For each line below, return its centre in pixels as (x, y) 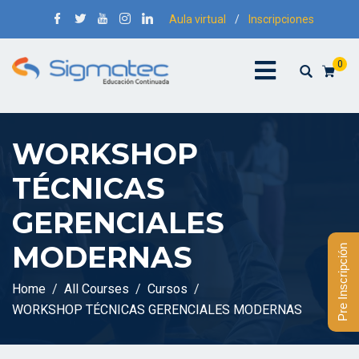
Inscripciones (281, 19)
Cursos (167, 288)
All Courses (97, 288)
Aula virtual (198, 19)
